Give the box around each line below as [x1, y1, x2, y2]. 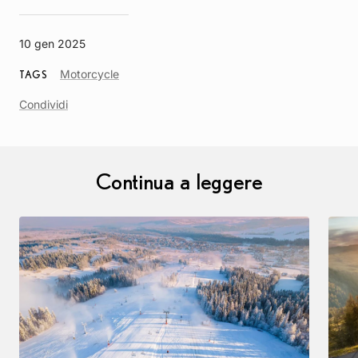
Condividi [19, 97, 68, 112]
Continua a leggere [95, 169, 263, 194]
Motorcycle [60, 67, 119, 82]
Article [118, 66, 152, 81]
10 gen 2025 [19, 37, 86, 51]
